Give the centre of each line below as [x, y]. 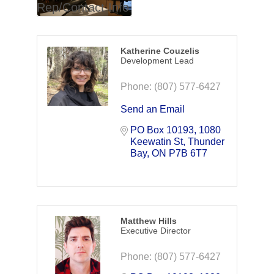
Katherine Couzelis [160, 51]
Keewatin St [156, 142]
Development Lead [157, 61]
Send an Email [152, 109]
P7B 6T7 [188, 154]
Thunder [206, 142]
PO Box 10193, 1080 [175, 130]
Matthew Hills [148, 221]
